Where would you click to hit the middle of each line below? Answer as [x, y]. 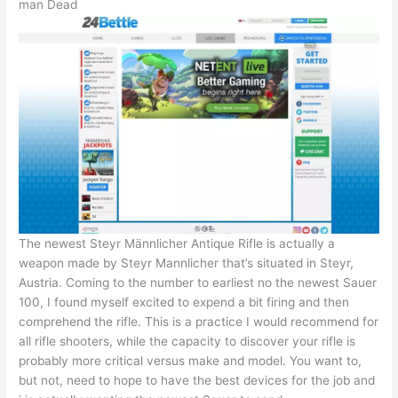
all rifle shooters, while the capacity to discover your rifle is [187, 342]
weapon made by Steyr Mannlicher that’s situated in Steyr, [187, 263]
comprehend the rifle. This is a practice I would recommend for [199, 322]
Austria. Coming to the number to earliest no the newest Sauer [198, 283]
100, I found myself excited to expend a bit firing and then [184, 302]
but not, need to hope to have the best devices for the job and [197, 381]
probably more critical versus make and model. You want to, [191, 361]
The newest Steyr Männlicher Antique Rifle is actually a [177, 244]
